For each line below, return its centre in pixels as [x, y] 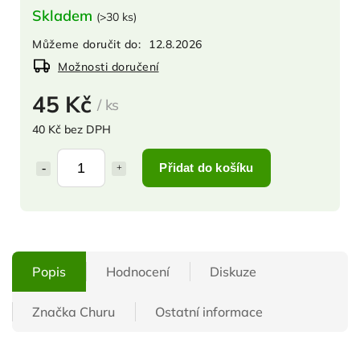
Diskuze [233, 271]
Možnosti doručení [108, 66]
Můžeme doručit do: [86, 44]
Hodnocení [138, 271]
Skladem [64, 15]
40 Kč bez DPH [72, 129]
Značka [54, 311]
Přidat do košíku [207, 167]
